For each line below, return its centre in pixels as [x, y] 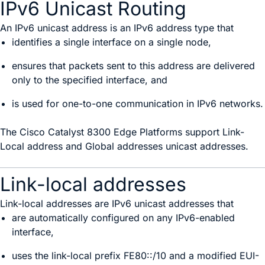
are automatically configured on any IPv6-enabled [123, 218]
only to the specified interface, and [90, 80]
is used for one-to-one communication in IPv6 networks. [138, 104]
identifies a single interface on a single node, [112, 42]
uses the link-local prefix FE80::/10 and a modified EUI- [135, 256]
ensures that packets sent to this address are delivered [133, 66]
